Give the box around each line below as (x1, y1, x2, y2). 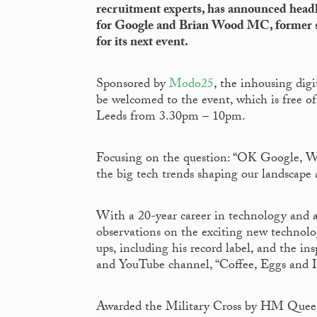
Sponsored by (96, 74, 169, 97)
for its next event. (96, 33, 188, 55)
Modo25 (169, 74, 214, 97)
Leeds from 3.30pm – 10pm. (96, 107, 246, 129)
